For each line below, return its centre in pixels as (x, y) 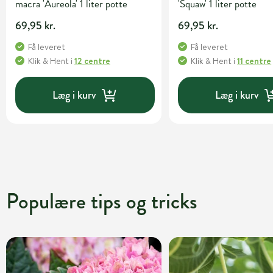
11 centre (254, 61)
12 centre (92, 61)
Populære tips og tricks (102, 202)
